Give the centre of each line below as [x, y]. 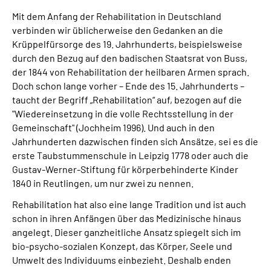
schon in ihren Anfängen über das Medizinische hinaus [127, 218]
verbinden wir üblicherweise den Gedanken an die [118, 30]
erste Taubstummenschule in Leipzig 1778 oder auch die [130, 155]
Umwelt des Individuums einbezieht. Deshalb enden [122, 260]
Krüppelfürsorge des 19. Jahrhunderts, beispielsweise [127, 44]
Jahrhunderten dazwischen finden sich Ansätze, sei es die [135, 141]
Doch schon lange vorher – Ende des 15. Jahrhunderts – [128, 86]
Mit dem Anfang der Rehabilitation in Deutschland [117, 16]
